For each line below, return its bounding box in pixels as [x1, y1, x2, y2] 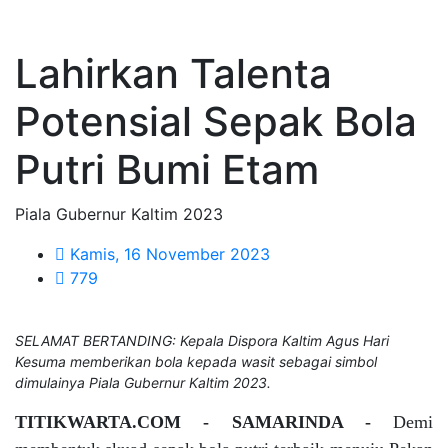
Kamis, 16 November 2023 [65, 244, 270, 264]
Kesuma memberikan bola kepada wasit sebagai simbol [15, 353, 377, 370]
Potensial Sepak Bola [15, 97, 417, 146]
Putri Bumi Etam [15, 145, 319, 194]
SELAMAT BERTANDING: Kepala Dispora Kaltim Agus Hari [15, 332, 389, 349]
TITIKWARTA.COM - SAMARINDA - [15, 412, 393, 432]
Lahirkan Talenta [15, 49, 332, 98]
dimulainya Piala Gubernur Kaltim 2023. [15, 374, 271, 391]
